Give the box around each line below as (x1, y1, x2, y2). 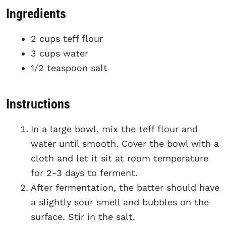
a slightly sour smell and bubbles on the (31, 196, 209, 207)
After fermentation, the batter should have (31, 182, 219, 193)
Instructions (6, 96, 70, 111)
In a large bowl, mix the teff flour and (31, 123, 198, 134)
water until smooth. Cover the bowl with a (31, 138, 219, 149)
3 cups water (31, 48, 88, 59)
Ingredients (6, 6, 66, 22)
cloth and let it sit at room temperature (31, 152, 208, 163)
